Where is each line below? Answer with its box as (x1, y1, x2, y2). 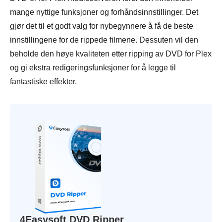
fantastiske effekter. (10, 77, 77, 86)
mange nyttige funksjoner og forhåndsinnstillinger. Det (10, 8, 198, 17)
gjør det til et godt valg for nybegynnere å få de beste (10, 22, 193, 31)
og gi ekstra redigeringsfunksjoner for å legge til (10, 63, 176, 72)
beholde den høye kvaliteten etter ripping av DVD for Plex (10, 50, 212, 58)
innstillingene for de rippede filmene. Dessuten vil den (10, 36, 198, 45)
